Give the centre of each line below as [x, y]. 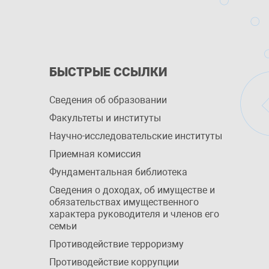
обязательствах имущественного [124, 202]
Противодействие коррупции [114, 262]
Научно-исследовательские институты [136, 136]
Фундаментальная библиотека [118, 172]
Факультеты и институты [105, 118]
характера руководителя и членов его [134, 214]
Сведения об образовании [108, 100]
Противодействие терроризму [116, 244]
